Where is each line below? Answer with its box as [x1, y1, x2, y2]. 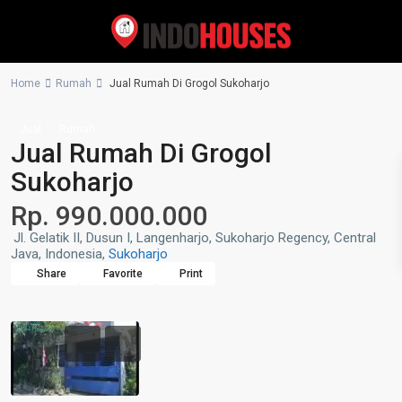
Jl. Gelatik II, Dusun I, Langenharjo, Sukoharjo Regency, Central [13, 230, 376, 246]
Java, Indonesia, [11, 246, 109, 262]
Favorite [103, 267, 143, 280]
